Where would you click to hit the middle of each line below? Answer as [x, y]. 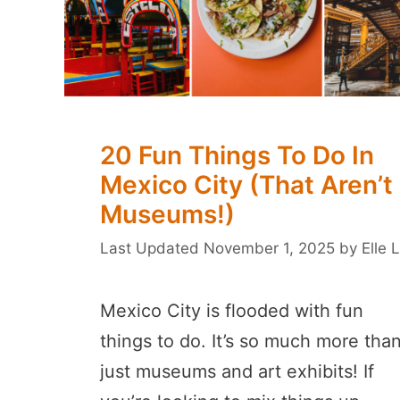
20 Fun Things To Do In [237, 156]
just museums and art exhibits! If [237, 371]
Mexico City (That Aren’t [246, 185]
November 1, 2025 [269, 248]
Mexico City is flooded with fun [232, 310]
